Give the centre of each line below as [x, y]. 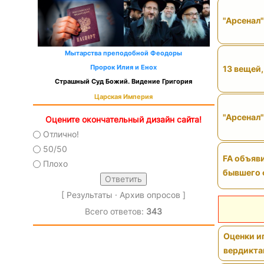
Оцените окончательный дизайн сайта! [124, 119]
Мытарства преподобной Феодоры [124, 53]
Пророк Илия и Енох [124, 67]
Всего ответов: [116, 211]
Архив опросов [150, 194]
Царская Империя [124, 97]
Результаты [90, 194]
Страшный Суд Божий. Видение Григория [124, 82]
